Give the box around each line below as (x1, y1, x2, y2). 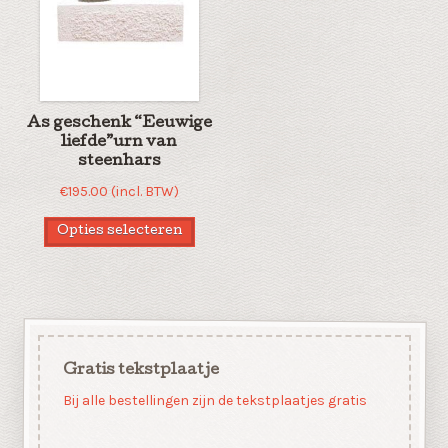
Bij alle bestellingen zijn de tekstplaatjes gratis (62, 392, 367, 410)
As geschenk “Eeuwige (26, 116, 212, 133)
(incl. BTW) (110, 182, 179, 200)
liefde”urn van (61, 135, 178, 152)
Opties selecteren (56, 225, 182, 239)
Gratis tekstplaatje (62, 362, 219, 379)
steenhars (77, 154, 161, 171)
